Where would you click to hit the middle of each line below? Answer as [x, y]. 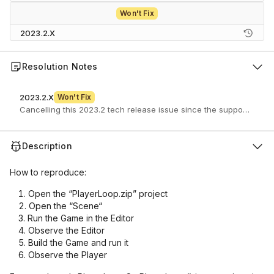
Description [47, 146]
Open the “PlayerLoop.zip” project [98, 194]
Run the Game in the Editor [81, 218]
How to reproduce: [48, 172]
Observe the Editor [66, 230]
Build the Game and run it [78, 243]
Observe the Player [68, 255]
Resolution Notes [60, 66]
